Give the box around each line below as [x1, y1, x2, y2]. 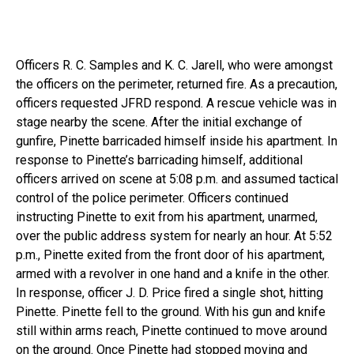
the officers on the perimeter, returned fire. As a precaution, [16, 76, 337, 92]
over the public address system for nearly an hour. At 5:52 [16, 228, 333, 243]
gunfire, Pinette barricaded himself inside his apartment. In [16, 133, 337, 149]
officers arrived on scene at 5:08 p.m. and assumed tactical [16, 171, 338, 186]
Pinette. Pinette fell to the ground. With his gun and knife [16, 303, 326, 319]
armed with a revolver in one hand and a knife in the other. [16, 265, 330, 281]
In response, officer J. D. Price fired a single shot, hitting [16, 284, 323, 300]
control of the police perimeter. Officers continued [16, 190, 288, 205]
